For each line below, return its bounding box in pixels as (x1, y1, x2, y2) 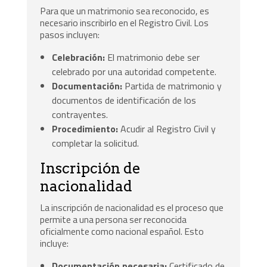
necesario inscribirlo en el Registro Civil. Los (40, 15, 209, 30)
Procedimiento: (52, 121, 119, 136)
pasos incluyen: (40, 27, 100, 42)
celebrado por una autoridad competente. (52, 64, 217, 79)
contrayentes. (52, 107, 108, 122)
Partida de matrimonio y (122, 78, 222, 93)
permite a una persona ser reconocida (40, 212, 187, 226)
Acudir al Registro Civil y (118, 121, 216, 136)
